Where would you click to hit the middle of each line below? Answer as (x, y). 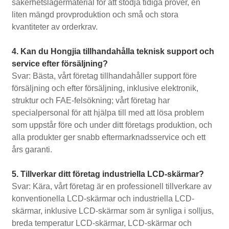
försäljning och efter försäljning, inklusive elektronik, (105, 88)
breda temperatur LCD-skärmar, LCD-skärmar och (102, 223)
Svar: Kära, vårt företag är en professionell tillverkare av (112, 187)
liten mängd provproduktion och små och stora (95, 15)
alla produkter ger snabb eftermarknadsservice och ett (109, 138)
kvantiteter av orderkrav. (55, 27)
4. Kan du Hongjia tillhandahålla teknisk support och (113, 52)
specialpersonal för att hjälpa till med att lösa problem (108, 113)
